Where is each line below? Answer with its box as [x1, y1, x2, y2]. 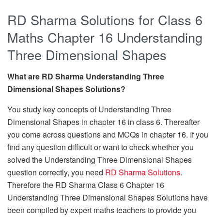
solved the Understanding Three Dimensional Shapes [7, 154, 192, 166]
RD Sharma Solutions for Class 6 [7, 10, 202, 30]
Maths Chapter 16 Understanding [7, 28, 202, 47]
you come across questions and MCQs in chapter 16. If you [7, 129, 208, 140]
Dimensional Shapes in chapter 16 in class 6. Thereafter [7, 116, 200, 128]
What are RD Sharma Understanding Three [7, 71, 164, 82]
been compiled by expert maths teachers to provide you [7, 204, 196, 216]
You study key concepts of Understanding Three [7, 104, 171, 115]
